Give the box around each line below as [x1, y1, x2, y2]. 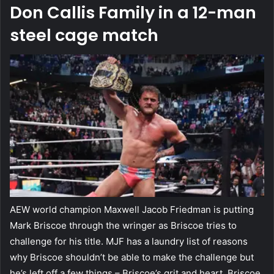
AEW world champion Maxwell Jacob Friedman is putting [10, 204, 254, 216]
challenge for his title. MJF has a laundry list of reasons [10, 235, 248, 248]
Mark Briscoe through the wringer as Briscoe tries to [10, 220, 237, 232]
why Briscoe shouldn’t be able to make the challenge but [10, 251, 254, 264]
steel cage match [10, 23, 158, 46]
